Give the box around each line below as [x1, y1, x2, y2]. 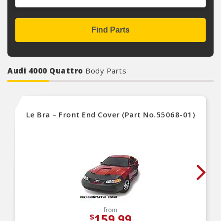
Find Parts [91, 26, 130, 34]
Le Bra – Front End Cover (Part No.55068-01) [26, 110, 195, 119]
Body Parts [85, 66, 126, 75]
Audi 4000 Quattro [7, 66, 85, 75]
